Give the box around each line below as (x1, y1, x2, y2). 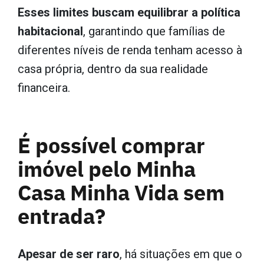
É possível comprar (18, 128, 205, 160)
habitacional (18, 24, 83, 38)
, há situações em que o (120, 246, 242, 261)
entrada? (18, 199, 105, 230)
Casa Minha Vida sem (18, 176, 225, 207)
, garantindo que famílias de (83, 24, 225, 38)
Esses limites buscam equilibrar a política (18, 5, 240, 19)
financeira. (18, 80, 70, 95)
